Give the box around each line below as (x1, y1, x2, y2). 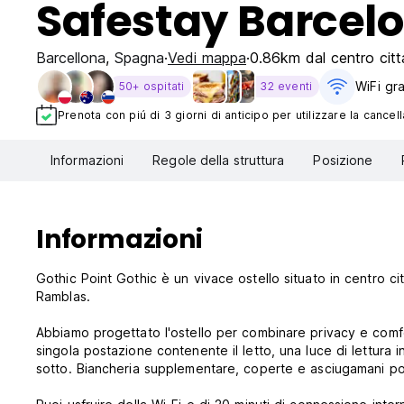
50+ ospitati (119, 79, 185, 93)
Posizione (313, 152, 373, 169)
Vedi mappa (168, 49, 246, 67)
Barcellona (36, 49, 106, 67)
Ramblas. (36, 289, 90, 305)
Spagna (115, 49, 164, 67)
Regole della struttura (152, 152, 285, 169)
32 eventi (260, 79, 313, 93)
